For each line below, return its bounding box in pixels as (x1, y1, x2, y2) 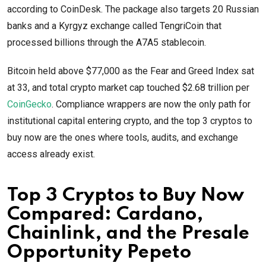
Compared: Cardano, (7, 205, 203, 224)
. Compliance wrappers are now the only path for (52, 98, 251, 110)
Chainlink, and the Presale (7, 224, 249, 243)
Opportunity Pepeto (7, 243, 191, 262)
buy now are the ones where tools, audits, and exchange (7, 131, 238, 143)
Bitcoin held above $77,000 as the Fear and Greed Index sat (7, 65, 254, 77)
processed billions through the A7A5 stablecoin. (7, 36, 206, 48)
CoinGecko (7, 98, 52, 110)
